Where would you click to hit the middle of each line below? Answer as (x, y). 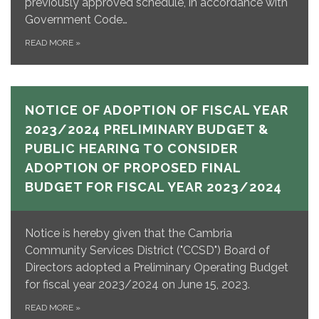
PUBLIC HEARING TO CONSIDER (131, 148)
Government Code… (76, 19)
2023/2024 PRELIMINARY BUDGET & (147, 129)
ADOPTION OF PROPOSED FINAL (133, 167)
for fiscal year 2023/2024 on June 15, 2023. (137, 284)
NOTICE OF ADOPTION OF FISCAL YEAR (157, 110)
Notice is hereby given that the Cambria (129, 233)
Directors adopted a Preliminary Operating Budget (157, 267)
